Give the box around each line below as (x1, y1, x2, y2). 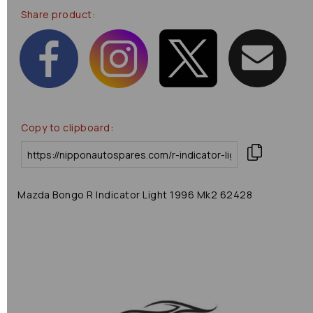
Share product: (21, 8, 95, 21)
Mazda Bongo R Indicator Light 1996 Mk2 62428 (17, 188, 252, 201)
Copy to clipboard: (21, 121, 113, 134)
